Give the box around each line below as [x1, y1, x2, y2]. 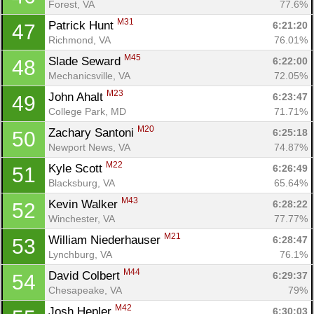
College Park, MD [48, 105, 126, 117]
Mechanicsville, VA [48, 69, 130, 81]
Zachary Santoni [48, 125, 137, 139]
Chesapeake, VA [48, 284, 122, 296]
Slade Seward [48, 54, 124, 68]
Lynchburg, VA [48, 248, 112, 260]
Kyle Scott [48, 161, 106, 175]
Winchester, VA [48, 212, 115, 224]
